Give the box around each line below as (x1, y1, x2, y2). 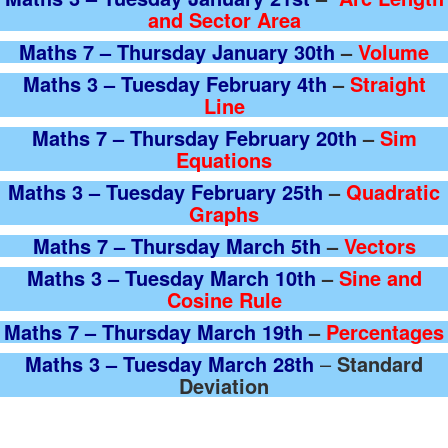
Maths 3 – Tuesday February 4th (22, 69, 327, 98)
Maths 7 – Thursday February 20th (31, 123, 357, 152)
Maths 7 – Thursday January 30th (19, 37, 335, 66)
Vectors (343, 231, 416, 260)
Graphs (189, 199, 259, 228)
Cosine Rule (166, 285, 282, 314)
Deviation (179, 371, 269, 400)
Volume (358, 37, 429, 66)
